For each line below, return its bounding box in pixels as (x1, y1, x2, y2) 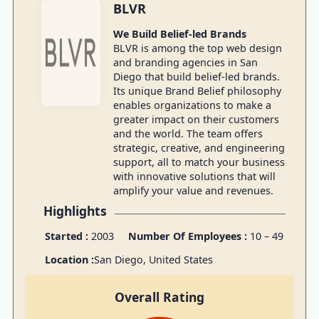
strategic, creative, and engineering (113, 140, 285, 155)
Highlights (43, 202, 107, 219)
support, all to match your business (113, 155, 285, 169)
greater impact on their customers (113, 112, 279, 126)
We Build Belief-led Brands (113, 26, 246, 41)
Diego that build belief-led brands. (113, 69, 280, 83)
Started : (44, 229, 88, 243)
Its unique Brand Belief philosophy (113, 83, 281, 98)
